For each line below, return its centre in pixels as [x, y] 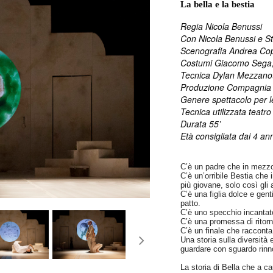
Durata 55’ [201, 124]
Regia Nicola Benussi [222, 26]
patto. [191, 203]
